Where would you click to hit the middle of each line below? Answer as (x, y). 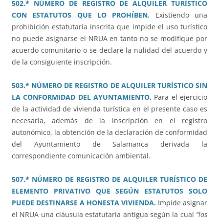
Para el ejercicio (181, 97)
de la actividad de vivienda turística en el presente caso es (109, 109)
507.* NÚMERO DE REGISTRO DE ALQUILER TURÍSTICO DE (109, 179)
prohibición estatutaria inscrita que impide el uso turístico (109, 27)
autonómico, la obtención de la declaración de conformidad (109, 132)
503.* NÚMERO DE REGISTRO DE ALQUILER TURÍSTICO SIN (109, 86)
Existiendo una (181, 15)
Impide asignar (183, 203)
